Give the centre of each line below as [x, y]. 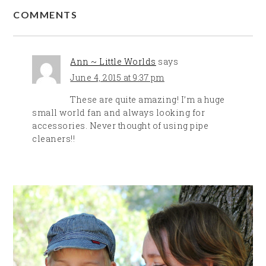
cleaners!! [54, 138]
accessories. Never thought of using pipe [121, 125]
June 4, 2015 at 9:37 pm [117, 77]
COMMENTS [45, 14]
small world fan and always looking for [119, 112]
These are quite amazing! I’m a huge [148, 99]
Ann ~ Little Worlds [113, 61]
